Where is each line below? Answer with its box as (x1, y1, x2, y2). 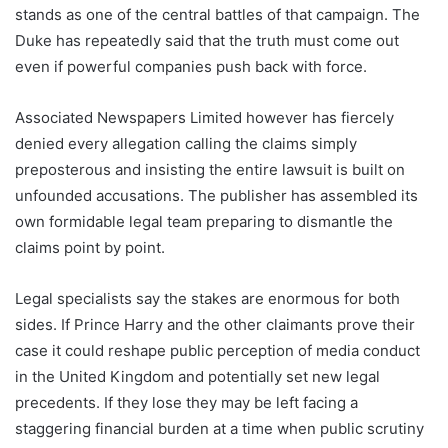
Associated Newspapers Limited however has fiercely (15, 107, 394, 127)
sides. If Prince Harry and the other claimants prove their (15, 314, 415, 334)
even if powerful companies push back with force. (15, 56, 367, 76)
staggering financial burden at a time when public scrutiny (15, 418, 424, 438)
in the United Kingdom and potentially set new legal (15, 366, 380, 386)
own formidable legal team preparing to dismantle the (15, 211, 393, 231)
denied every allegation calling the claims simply (15, 133, 357, 153)
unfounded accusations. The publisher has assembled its (15, 185, 418, 205)
